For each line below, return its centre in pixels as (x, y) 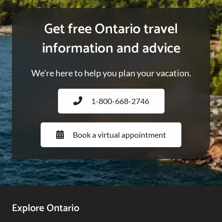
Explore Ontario (46, 209)
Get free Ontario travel (111, 29)
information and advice (111, 49)
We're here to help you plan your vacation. (111, 73)
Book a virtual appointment (119, 135)
